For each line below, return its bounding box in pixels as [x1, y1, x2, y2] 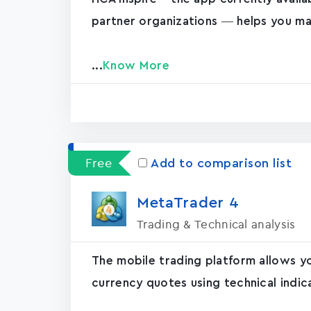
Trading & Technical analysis [137, 217, 296, 231]
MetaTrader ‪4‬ [137, 195, 239, 210]
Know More [102, 60, 170, 72]
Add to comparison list [151, 157, 292, 169]
